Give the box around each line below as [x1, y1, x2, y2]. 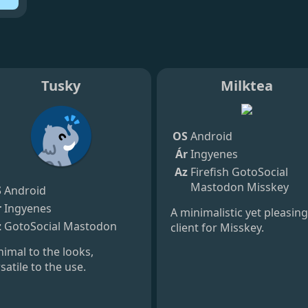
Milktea [221, 76, 274, 95]
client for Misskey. [170, 219, 264, 235]
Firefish [190, 164, 229, 179]
